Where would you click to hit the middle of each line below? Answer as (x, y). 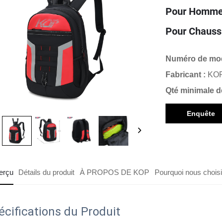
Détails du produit (47, 172)
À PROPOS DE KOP (115, 172)
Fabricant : (187, 75)
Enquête (201, 113)
